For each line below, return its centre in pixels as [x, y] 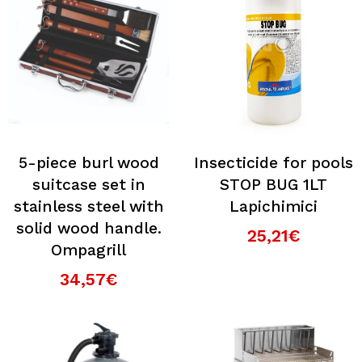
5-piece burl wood [88, 163]
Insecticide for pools [274, 163]
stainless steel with [88, 206]
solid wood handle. [88, 228]
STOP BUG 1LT [274, 185]
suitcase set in [88, 185]
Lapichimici [274, 206]
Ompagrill [88, 250]
